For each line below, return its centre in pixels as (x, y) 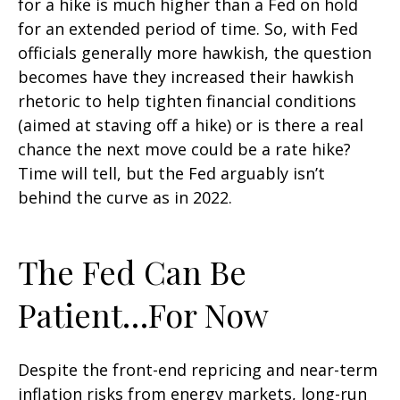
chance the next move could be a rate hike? (184, 149)
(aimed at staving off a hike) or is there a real (191, 125)
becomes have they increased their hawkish (186, 76)
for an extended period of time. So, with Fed (188, 28)
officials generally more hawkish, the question (195, 52)
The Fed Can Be (132, 271)
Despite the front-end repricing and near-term (198, 369)
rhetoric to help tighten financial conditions (187, 100)
